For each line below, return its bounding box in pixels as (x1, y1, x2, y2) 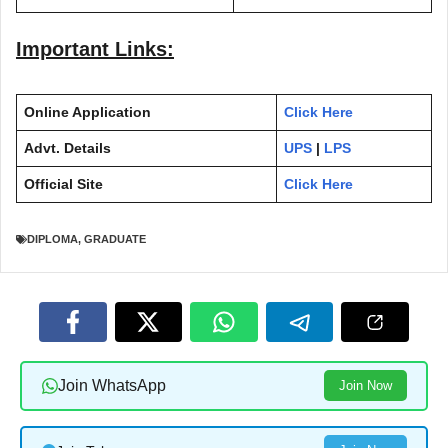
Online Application (24, 103, 151, 120)
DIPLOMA (27, 233, 78, 246)
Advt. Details (24, 139, 111, 156)
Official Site (24, 175, 103, 192)
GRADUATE (84, 233, 146, 246)
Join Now (338, 378, 392, 394)
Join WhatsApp (57, 377, 166, 395)
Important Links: (16, 37, 174, 60)
